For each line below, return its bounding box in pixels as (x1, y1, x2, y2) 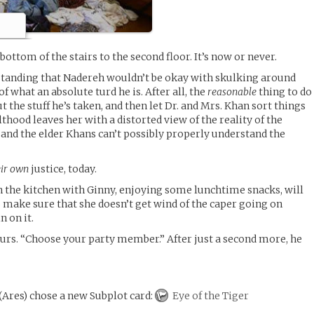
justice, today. (29, 162, 97, 175)
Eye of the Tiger (170, 289, 250, 302)
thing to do (257, 85, 313, 98)
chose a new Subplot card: (27, 289, 156, 302)
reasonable (207, 85, 257, 98)
